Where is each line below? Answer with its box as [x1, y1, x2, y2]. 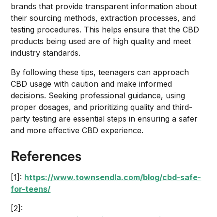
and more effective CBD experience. [11, 125, 144, 135]
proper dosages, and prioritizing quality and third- [11, 102, 193, 112]
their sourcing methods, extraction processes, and [11, 13, 196, 23]
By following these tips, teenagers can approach [11, 67, 189, 77]
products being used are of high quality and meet [11, 36, 191, 46]
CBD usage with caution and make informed [11, 79, 172, 89]
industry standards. [11, 48, 81, 58]
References [11, 147, 82, 164]
